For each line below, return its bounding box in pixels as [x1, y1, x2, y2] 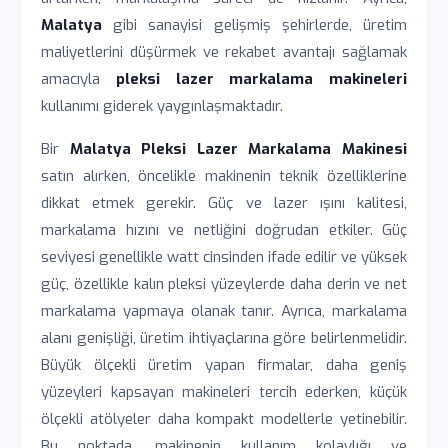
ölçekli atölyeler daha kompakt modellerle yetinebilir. [41, 409, 407, 429]
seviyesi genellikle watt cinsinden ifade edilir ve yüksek [41, 247, 407, 267]
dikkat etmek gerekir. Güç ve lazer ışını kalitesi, [41, 193, 407, 213]
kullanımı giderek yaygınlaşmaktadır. [41, 96, 283, 116]
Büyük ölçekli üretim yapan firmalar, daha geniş [41, 355, 407, 375]
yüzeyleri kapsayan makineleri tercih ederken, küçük [41, 382, 407, 402]
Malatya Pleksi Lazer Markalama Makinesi [69, 139, 408, 159]
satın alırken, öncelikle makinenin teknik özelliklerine [41, 166, 407, 186]
